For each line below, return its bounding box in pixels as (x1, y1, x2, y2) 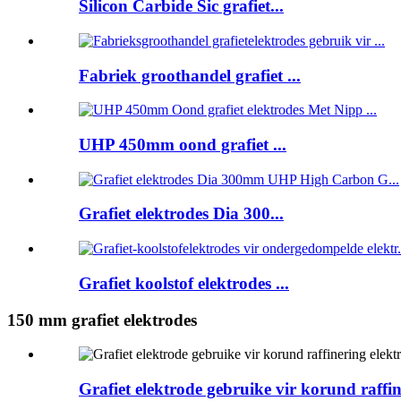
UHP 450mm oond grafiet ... (79, 134, 286, 154)
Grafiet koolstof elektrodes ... (79, 273, 289, 293)
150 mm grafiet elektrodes (7, 310, 197, 329)
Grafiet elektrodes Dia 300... (79, 204, 284, 224)
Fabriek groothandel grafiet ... (79, 65, 301, 85)
